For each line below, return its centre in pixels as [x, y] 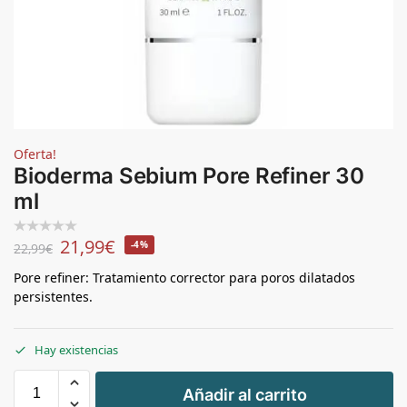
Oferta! [35, 154]
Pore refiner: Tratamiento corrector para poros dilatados [184, 277]
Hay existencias [76, 350]
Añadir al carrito [244, 394]
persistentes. [53, 296]
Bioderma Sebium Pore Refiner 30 [189, 176]
